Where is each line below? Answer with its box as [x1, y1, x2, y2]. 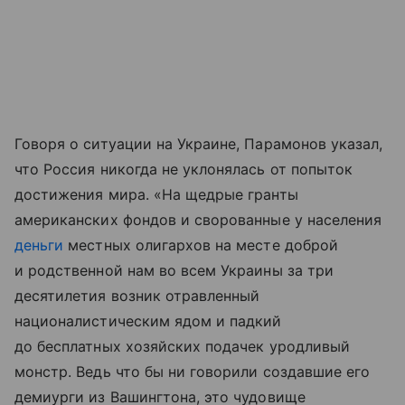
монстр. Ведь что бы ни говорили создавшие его [14, 362, 371, 381]
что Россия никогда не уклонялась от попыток [14, 159, 353, 178]
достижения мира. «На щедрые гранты [14, 184, 298, 203]
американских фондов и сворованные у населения [14, 210, 382, 229]
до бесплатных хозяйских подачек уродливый [14, 336, 350, 355]
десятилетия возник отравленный [14, 286, 260, 305]
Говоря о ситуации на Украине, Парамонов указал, [14, 134, 383, 153]
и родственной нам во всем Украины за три [14, 260, 334, 279]
